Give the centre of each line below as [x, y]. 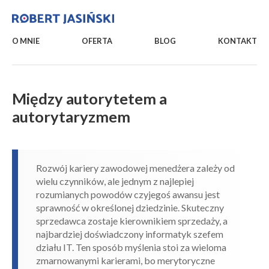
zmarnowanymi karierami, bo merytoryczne [125, 260]
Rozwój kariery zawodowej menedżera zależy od [135, 168]
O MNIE [26, 41]
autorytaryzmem [71, 116]
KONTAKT [237, 41]
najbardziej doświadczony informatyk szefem [130, 234]
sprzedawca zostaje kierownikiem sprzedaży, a [132, 221]
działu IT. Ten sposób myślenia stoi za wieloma [131, 247]
